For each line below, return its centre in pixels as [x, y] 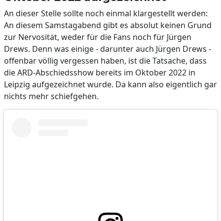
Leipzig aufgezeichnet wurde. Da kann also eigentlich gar [110, 84]
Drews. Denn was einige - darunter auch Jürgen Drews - [108, 49]
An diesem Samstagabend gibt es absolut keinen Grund [108, 25]
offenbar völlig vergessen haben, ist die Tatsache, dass [105, 61]
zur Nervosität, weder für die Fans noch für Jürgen [98, 37]
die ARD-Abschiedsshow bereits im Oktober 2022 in [100, 73]
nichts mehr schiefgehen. [51, 96]
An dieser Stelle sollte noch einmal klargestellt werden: [106, 13]
